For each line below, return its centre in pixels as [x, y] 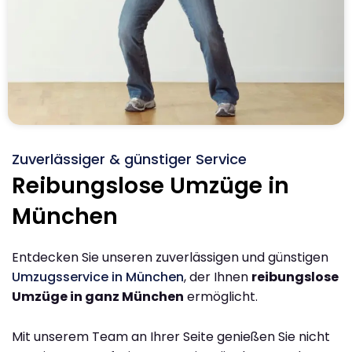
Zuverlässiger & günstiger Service [129, 159]
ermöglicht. [221, 297]
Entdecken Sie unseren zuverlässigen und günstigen [170, 258]
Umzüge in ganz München [98, 297]
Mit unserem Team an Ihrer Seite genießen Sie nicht [171, 336]
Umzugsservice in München [98, 277]
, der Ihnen [218, 277]
